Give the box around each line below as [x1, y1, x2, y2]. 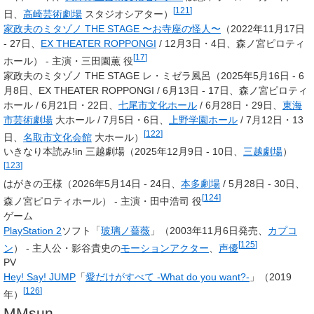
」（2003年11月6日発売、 [150, 224, 268, 236]
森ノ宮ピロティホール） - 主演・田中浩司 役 [4, 195, 202, 207]
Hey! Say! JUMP [4, 271, 76, 283]
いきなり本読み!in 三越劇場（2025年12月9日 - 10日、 [4, 146, 243, 158]
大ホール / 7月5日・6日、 [53, 114, 169, 125]
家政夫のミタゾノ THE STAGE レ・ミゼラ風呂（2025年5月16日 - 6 [4, 69, 304, 81]
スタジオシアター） [82, 8, 173, 20]
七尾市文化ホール [118, 99, 197, 111]
